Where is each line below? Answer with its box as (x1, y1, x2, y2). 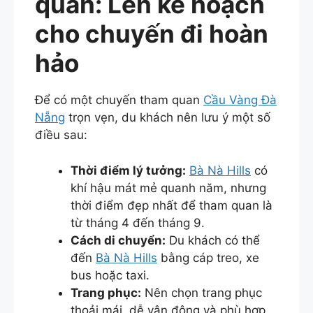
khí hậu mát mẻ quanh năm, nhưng (71, 180, 266, 195)
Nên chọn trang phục (141, 285, 262, 300)
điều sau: (35, 128, 87, 143)
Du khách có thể (166, 233, 260, 247)
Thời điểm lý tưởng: (71, 163, 186, 177)
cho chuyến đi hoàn (35, 19, 268, 49)
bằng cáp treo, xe (157, 250, 259, 265)
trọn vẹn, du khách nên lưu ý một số (65, 110, 270, 125)
